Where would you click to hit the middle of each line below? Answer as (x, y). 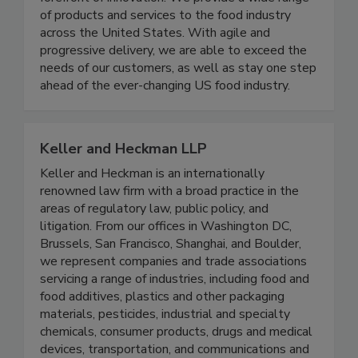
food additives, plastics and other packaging (162, 330)
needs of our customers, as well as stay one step (178, 102)
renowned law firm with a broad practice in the (169, 225)
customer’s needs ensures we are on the (154, 14)
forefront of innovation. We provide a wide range (175, 32)
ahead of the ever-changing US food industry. (165, 119)
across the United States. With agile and (155, 67)
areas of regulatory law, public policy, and (154, 243)
